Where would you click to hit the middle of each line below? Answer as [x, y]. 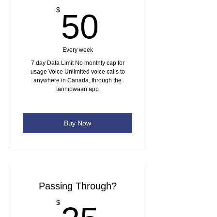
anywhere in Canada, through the [77, 80]
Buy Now [77, 123]
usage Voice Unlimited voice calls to [77, 72]
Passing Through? [77, 186]
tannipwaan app [77, 89]
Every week [77, 50]
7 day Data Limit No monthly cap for [77, 63]
